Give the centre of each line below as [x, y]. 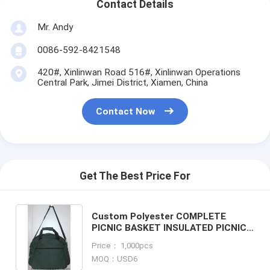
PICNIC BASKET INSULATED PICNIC [169, 228]
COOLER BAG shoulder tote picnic [167, 239]
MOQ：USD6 [115, 259]
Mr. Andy [55, 27]
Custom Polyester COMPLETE [159, 216]
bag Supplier [119, 250]
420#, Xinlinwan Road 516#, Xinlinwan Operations [139, 72]
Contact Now [126, 112]
